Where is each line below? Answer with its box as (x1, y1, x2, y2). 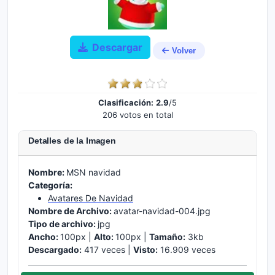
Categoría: (28, 180, 72, 190)
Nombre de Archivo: (28, 206, 114, 216)
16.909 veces (158, 244, 215, 255)
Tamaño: (149, 231, 185, 242)
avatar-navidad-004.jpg (114, 206, 211, 216)
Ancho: (28, 231, 60, 242)
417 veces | (82, 244, 133, 255)
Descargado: (28, 244, 82, 255)
